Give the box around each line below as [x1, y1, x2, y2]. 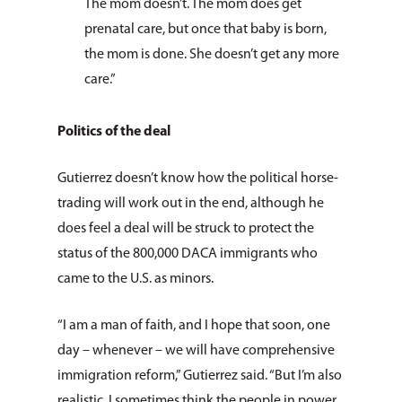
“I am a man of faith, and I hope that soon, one [57, 319, 330, 333]
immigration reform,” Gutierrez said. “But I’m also [57, 369, 342, 383]
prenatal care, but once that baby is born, [84, 22, 327, 37]
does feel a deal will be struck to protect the [57, 222, 314, 236]
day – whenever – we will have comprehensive [57, 344, 335, 358]
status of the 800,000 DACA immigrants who [57, 247, 318, 261]
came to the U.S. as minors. [57, 272, 214, 286]
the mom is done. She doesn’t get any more [84, 48, 339, 62]
